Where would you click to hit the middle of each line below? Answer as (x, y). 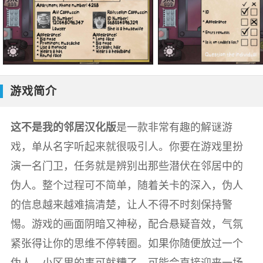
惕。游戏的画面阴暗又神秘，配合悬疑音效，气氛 (127, 224)
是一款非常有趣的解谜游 (174, 127)
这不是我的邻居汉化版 (63, 127)
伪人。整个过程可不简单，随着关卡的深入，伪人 (127, 185)
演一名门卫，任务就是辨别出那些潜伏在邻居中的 (127, 166)
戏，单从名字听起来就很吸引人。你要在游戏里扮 (127, 146)
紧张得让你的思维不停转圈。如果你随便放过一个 (127, 243)
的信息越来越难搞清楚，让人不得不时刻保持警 (121, 204)
